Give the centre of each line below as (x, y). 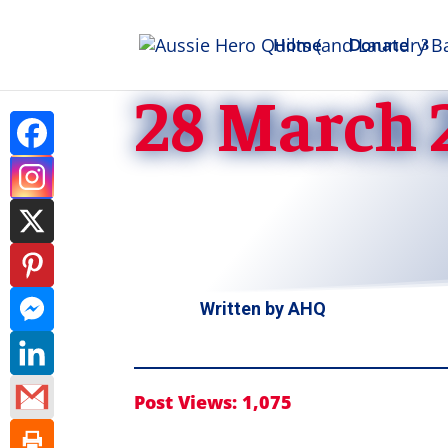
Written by (243, 308)
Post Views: (186, 401)
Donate (378, 44)
